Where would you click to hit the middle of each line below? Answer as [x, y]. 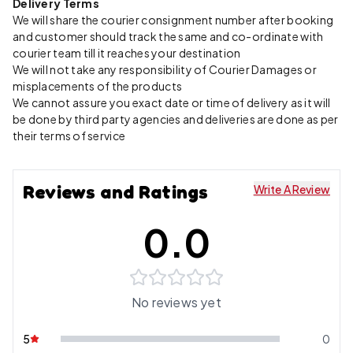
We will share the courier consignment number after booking [173, 19]
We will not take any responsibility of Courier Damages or [165, 69]
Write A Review [292, 189]
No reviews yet [176, 302]
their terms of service [69, 135]
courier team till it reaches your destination [127, 52]
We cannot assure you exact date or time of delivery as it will [172, 102]
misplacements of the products [98, 85]
